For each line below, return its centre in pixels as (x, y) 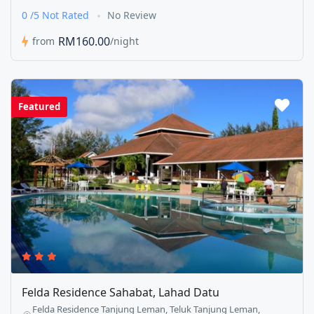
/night (124, 41)
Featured (39, 106)
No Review (132, 15)
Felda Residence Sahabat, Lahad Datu (121, 293)
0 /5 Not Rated (57, 15)
